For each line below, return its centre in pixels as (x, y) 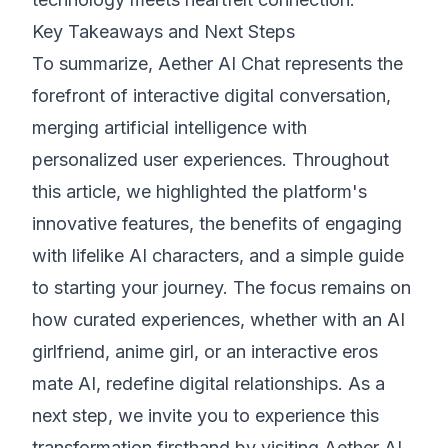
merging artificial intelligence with (169, 127)
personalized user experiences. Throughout (210, 159)
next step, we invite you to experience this (205, 415)
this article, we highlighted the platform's (199, 191)
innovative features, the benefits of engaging (217, 223)
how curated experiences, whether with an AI (218, 319)
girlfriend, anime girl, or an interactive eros (205, 351)
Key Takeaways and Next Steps (163, 31)
